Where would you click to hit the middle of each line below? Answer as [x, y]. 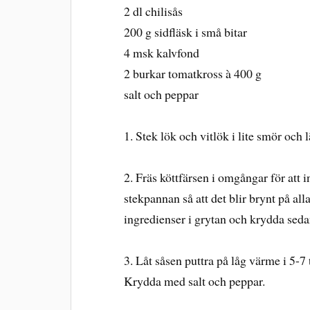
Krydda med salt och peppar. [195, 281]
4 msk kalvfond [162, 53]
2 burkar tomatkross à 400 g [193, 74]
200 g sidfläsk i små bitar [186, 32]
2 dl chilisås [154, 11]
